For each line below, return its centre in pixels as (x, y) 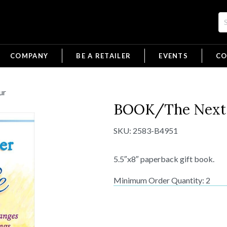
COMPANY (29, 56)
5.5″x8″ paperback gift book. (164, 159)
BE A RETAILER (104, 56)
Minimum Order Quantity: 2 (162, 180)
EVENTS (174, 56)
